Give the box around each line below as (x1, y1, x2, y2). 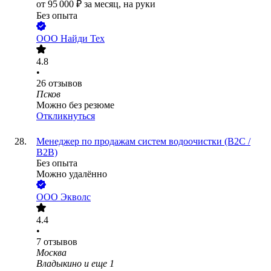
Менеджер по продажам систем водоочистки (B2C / (36, 136, 250, 147)
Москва (36, 247, 67, 258)
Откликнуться (36, 111, 95, 122)
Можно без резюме (36, 100, 114, 111)
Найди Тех (60, 33, 105, 44)
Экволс (60, 192, 91, 203)
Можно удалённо (36, 169, 107, 180)
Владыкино (36, 258, 82, 269)
